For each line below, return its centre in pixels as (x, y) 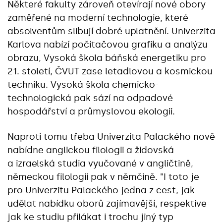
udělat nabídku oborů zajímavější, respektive (107, 204)
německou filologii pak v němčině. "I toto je (103, 177)
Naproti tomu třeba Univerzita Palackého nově (111, 137)
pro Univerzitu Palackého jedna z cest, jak (101, 190)
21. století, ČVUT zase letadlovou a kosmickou (110, 71)
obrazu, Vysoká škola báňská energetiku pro (107, 58)
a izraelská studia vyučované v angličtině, (100, 164)
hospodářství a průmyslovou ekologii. (91, 111)
